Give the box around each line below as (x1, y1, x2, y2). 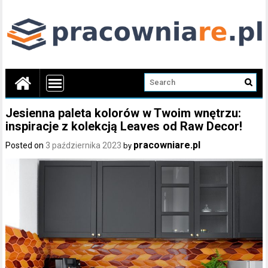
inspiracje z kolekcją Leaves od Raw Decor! (5, 118, 243, 133)
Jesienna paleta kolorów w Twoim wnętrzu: (5, 105, 242, 120)
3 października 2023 (45, 140, 122, 150)
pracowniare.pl (133, 139, 201, 151)
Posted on (5, 140, 46, 150)
